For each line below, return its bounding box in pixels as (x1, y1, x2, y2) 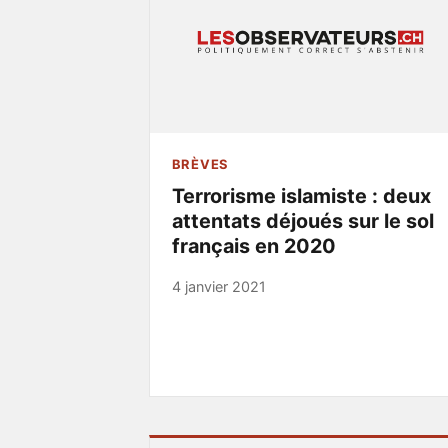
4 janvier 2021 (171, 278, 266, 296)
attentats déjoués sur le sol (171, 209, 434, 234)
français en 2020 (171, 234, 336, 259)
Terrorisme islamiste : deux (171, 184, 431, 209)
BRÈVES (171, 156, 229, 173)
